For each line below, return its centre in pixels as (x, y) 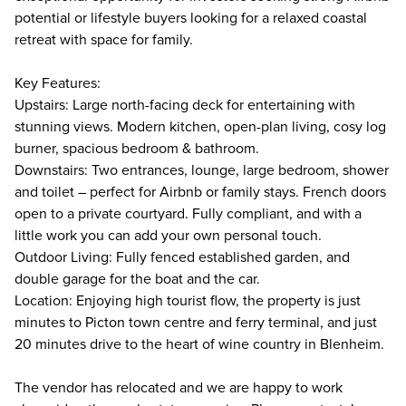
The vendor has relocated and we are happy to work (179, 388)
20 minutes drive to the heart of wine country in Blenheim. (199, 344)
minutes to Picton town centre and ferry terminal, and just (196, 323)
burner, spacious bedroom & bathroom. (137, 149)
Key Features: (58, 83)
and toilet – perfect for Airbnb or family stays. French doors (200, 192)
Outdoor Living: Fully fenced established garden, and (182, 257)
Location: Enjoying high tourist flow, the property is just (188, 301)
